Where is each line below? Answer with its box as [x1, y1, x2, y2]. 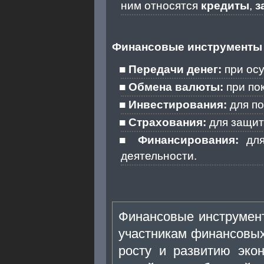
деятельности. [121, 149, 197, 162]
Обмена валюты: [128, 80, 223, 93]
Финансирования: [138, 133, 239, 146]
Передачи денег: [128, 62, 222, 75]
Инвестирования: [128, 98, 227, 111]
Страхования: [128, 115, 206, 128]
